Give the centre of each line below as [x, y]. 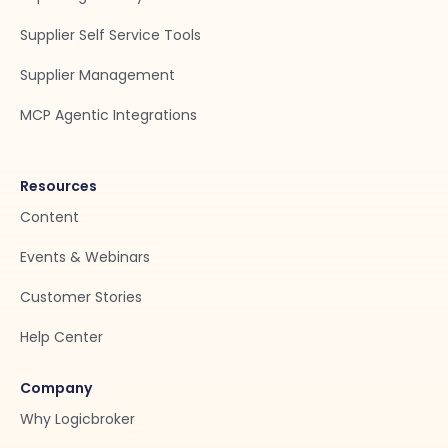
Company [56, 388]
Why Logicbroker [77, 419]
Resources [58, 186]
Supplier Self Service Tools [110, 35]
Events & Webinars [85, 257]
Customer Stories [81, 297]
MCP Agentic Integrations [108, 115]
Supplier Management [97, 75]
